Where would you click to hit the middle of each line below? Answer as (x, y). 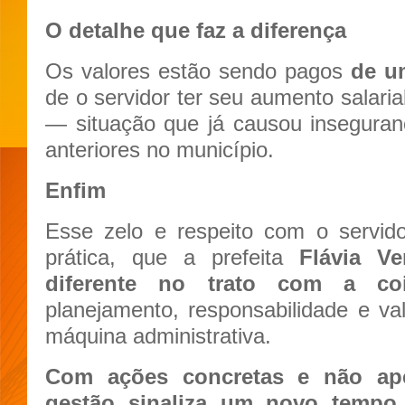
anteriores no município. (160, 149)
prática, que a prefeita (172, 257)
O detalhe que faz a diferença (196, 30)
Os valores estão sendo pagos (198, 71)
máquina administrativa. (158, 335)
